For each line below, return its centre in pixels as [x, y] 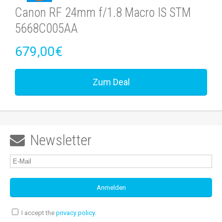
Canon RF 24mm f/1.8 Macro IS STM [103, 13]
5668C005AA [46, 28]
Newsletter [61, 140]
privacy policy [75, 213]
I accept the [38, 213]
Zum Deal [111, 82]
